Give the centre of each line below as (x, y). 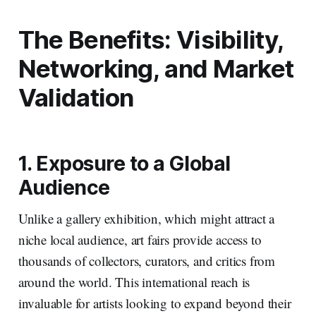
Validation (76, 98)
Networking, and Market (156, 69)
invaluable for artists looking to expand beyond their (154, 303)
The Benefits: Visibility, (151, 40)
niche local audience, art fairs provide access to (140, 240)
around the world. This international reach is (134, 282)
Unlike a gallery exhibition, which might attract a (146, 219)
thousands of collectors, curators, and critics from (147, 261)
